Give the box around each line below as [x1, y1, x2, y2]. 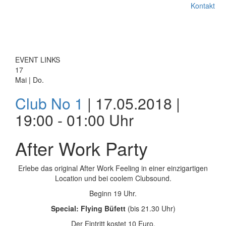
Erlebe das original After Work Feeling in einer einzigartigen [18, 163, 208, 173]
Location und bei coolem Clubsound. [54, 173, 172, 183]
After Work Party [15, 135, 148, 161]
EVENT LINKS [15, 54, 60, 65]
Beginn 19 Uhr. [89, 188, 137, 198]
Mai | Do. [15, 75, 44, 85]
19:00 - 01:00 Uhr [15, 109, 134, 131]
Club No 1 [15, 92, 83, 114]
